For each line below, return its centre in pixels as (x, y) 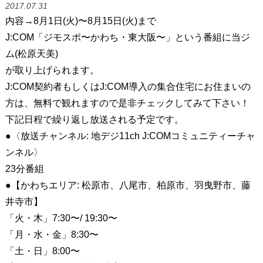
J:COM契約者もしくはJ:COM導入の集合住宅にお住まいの (128, 86)
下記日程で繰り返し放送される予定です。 (94, 119)
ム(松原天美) (31, 53)
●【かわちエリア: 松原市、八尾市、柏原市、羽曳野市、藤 (128, 185)
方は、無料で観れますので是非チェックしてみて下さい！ (127, 103)
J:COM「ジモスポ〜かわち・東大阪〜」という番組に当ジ (127, 37)
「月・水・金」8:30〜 (52, 234)
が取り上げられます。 (52, 70)
